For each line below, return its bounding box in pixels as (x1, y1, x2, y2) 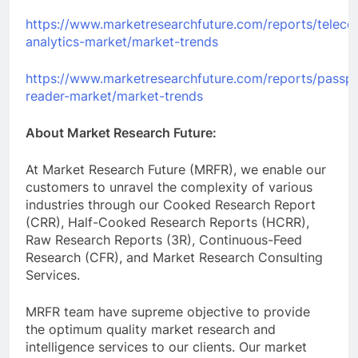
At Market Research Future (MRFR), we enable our (26, 161, 326, 177)
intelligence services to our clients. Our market (26, 338, 307, 355)
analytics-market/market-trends (26, 33, 218, 50)
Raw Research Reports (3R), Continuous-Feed (26, 231, 302, 248)
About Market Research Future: (26, 124, 217, 141)
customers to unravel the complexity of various (26, 178, 312, 195)
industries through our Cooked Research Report (26, 196, 316, 213)
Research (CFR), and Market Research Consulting (26, 249, 323, 265)
